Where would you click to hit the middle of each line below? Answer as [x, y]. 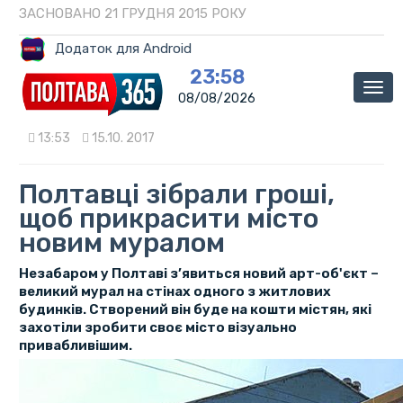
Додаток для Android [123, 48]
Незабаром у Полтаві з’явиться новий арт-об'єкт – [198, 274]
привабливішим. [75, 346]
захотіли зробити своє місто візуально [157, 328]
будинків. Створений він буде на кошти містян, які [195, 310]
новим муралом [121, 243]
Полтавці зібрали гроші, [176, 195]
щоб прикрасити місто [168, 219]
